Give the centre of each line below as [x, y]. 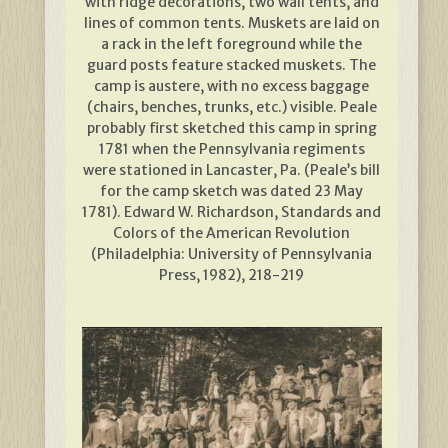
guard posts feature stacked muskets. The [231, 65]
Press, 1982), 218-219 [231, 275]
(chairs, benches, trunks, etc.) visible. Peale [231, 107]
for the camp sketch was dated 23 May [231, 191]
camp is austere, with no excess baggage [231, 86]
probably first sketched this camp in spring [231, 128]
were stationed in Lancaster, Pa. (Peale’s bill [231, 170]
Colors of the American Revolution [231, 233]
